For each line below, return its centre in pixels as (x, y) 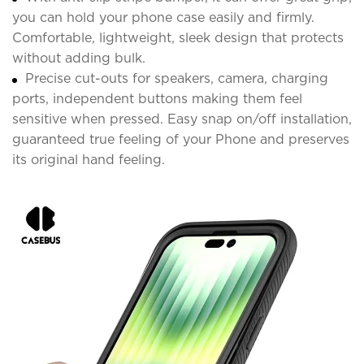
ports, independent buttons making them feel (157, 98)
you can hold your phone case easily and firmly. (163, 17)
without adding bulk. (79, 58)
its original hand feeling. (89, 159)
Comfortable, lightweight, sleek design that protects (178, 37)
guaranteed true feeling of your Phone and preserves (181, 139)
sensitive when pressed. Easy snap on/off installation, (182, 119)
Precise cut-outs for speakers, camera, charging (177, 78)
